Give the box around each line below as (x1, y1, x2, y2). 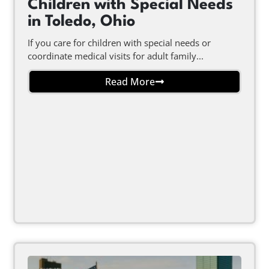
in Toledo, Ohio (27, 13, 135, 29)
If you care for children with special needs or (27, 37, 211, 49)
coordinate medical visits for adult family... (27, 50, 204, 62)
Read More (104, 75, 155, 89)
